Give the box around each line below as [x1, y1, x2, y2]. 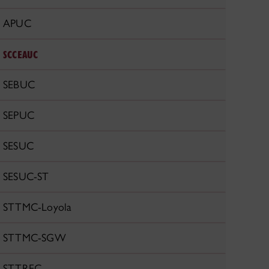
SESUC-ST [3, 170, 49, 183]
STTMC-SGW [3, 231, 66, 244]
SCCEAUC [3, 47, 38, 61]
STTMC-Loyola [3, 201, 72, 214]
